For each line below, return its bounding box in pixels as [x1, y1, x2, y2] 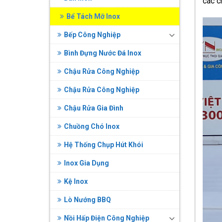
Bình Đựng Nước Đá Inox [63, 49, 141, 57]
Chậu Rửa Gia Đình [63, 104, 123, 112]
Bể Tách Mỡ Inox [66, 12, 120, 20]
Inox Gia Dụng [63, 159, 109, 167]
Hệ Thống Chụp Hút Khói [63, 140, 143, 149]
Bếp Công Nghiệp [63, 30, 120, 39]
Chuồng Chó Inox [63, 122, 119, 130]
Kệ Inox [63, 177, 88, 185]
